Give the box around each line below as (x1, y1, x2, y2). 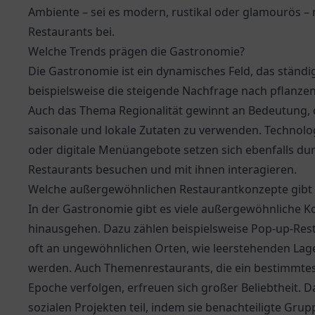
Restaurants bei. (28, 24, 115, 39)
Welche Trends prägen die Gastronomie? (28, 44, 245, 59)
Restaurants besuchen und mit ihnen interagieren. (28, 162, 297, 177)
